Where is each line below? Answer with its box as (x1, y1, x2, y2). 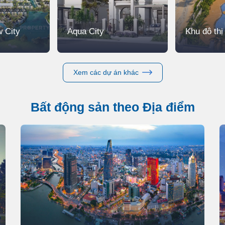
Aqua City (67, 26, 104, 36)
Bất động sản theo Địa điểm (39, 99, 195, 114)
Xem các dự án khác (73, 68, 139, 76)
